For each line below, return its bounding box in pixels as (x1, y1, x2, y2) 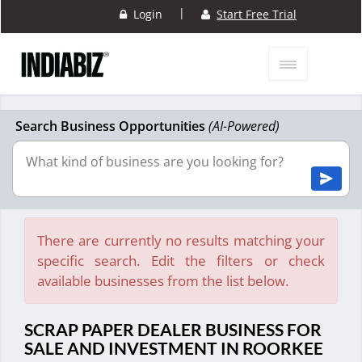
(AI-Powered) (208, 117, 280, 136)
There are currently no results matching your (37, 231, 325, 250)
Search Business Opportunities (15, 117, 208, 136)
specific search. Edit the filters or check (37, 251, 325, 271)
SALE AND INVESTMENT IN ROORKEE (24, 338, 323, 359)
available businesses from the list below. (37, 271, 288, 291)
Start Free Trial (217, 6, 297, 23)
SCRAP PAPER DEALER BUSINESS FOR (24, 319, 322, 340)
